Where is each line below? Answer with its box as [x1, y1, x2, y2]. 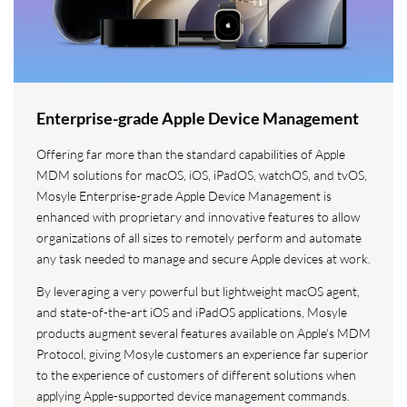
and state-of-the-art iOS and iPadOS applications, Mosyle [36, 304, 347, 321]
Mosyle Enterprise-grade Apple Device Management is [36, 188, 332, 204]
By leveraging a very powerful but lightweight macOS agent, [36, 283, 360, 300]
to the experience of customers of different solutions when [36, 367, 356, 383]
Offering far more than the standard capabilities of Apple [36, 146, 345, 163]
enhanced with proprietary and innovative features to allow [36, 209, 360, 225]
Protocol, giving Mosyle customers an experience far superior [36, 346, 369, 362]
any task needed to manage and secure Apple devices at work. [36, 251, 371, 267]
